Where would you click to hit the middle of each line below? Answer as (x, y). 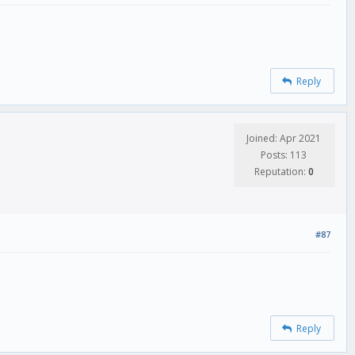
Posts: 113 (284, 155)
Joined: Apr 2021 (284, 139)
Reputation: (281, 172)
